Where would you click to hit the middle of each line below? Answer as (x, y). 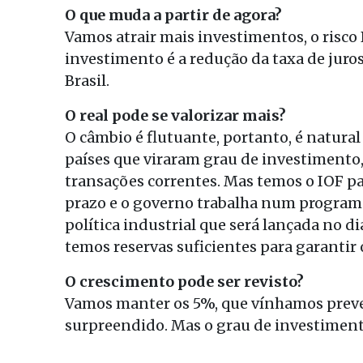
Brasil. (87, 80)
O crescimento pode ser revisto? (184, 281)
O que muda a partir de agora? (173, 15)
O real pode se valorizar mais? (175, 115)
